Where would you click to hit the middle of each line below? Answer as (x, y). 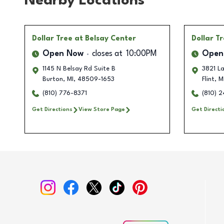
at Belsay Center (105, 39)
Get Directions (52, 110)
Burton (53, 79)
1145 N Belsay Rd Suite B (79, 69)
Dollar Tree (52, 39)
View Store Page (102, 110)
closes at (107, 54)
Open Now (63, 54)
